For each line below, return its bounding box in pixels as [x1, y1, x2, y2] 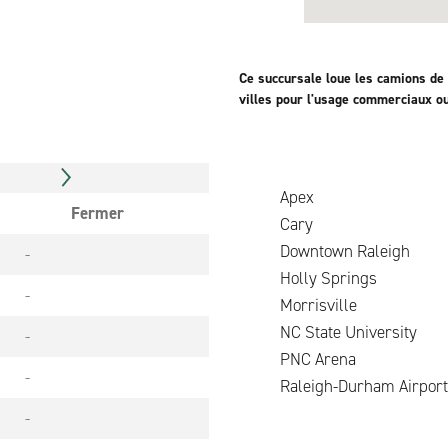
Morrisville [240, 294, 357, 316]
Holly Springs [240, 267, 377, 289]
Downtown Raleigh [240, 240, 410, 262]
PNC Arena [240, 348, 356, 370]
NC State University [240, 321, 417, 343]
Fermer [71, 202, 124, 224]
